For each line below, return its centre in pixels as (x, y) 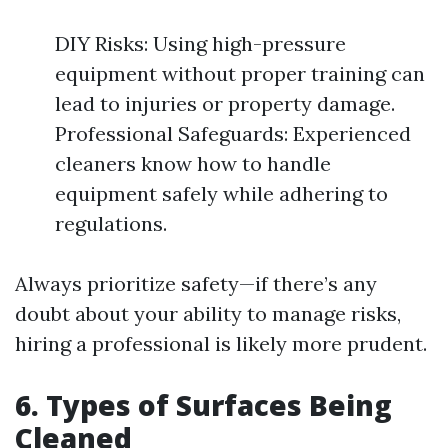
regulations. (111, 223)
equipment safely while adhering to (221, 193)
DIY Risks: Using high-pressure (200, 43)
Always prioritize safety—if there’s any (196, 283)
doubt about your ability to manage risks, (208, 313)
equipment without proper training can (240, 73)
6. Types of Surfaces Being (203, 405)
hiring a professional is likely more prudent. (221, 343)
